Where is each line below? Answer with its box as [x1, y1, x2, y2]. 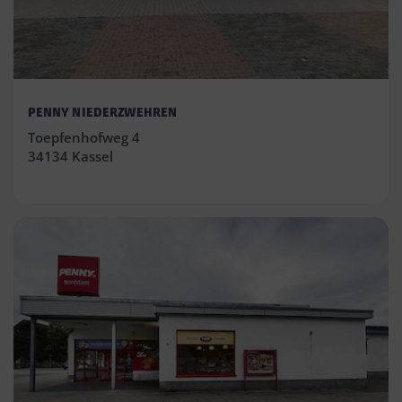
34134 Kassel [28, 147, 113, 166]
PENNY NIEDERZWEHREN [28, 104, 178, 121]
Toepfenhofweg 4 [28, 128, 140, 147]
